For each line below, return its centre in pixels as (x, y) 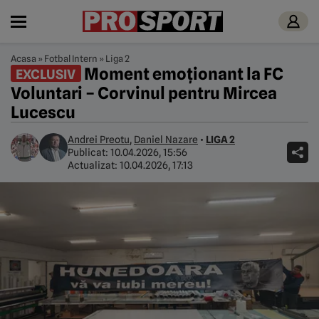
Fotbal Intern (71, 58)
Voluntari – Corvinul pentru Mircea (144, 93)
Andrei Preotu (99, 140)
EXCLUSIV (46, 74)
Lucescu (43, 112)
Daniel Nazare (166, 140)
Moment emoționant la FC (182, 74)
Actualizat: (94, 165)
